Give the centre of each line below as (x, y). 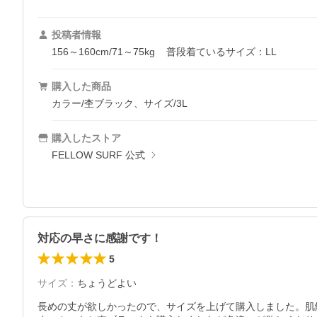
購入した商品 (81, 87)
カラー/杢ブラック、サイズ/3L (120, 104)
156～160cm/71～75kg (103, 52)
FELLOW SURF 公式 (98, 155)
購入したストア (86, 138)
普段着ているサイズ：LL (221, 52)
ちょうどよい (107, 283)
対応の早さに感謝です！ (100, 238)
